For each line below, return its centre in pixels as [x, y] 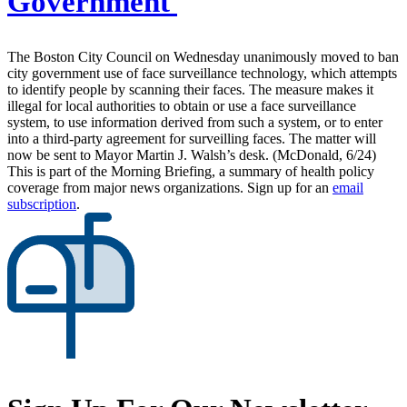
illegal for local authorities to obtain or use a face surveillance [182, 106]
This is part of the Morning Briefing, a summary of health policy [191, 172]
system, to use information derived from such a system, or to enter [195, 123]
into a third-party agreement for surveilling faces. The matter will [192, 139]
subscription [42, 204]
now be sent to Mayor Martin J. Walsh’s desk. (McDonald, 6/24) [192, 155]
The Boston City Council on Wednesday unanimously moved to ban [203, 57]
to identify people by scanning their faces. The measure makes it [190, 90]
